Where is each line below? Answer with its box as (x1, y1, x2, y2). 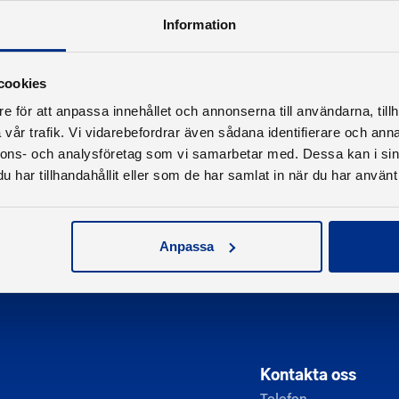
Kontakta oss (260, 363, 356, 384)
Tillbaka (91, 37, 139, 54)
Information (162, 17, 237, 33)
